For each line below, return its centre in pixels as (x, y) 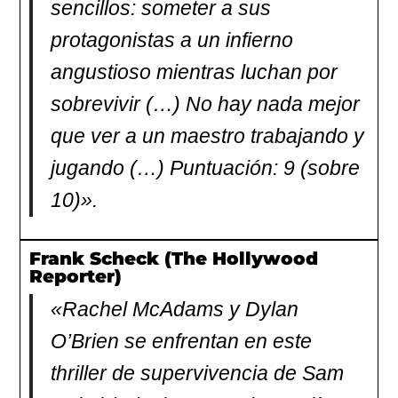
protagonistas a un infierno (172, 40)
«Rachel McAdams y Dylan (175, 309)
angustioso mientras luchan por (195, 72)
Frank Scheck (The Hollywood (174, 258)
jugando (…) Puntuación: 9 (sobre (206, 168)
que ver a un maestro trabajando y (208, 136)
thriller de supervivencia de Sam (198, 373)
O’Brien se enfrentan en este (182, 341)
